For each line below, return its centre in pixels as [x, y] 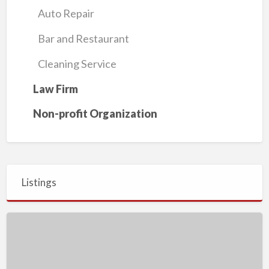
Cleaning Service [77, 63]
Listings [39, 182]
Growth [24, 220]
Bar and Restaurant [84, 39]
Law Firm [55, 89]
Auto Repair [66, 14]
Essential [27, 236]
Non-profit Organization [95, 114]
